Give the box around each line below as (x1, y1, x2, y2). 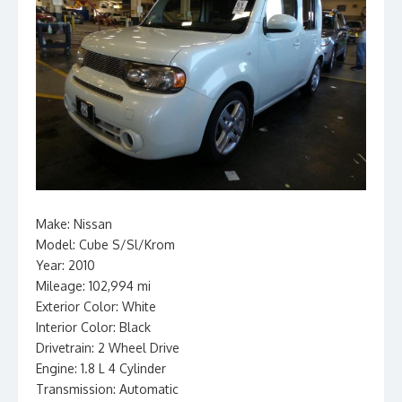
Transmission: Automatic (36, 381, 179, 397)
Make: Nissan (36, 216, 112, 232)
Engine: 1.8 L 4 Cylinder (36, 361, 166, 376)
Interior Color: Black (36, 319, 151, 335)
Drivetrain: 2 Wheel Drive (36, 340, 179, 355)
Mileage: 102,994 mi (36, 278, 151, 293)
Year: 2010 (36, 258, 95, 273)
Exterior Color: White (36, 299, 156, 314)
